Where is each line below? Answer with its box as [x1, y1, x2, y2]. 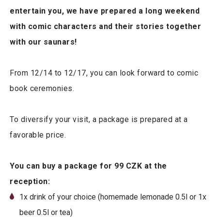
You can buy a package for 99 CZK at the [10, 161, 167, 171]
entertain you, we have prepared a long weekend [10, 6, 200, 16]
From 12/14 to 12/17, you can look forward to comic [10, 68, 198, 78]
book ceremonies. [10, 84, 74, 93]
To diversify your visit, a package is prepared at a [10, 115, 188, 124]
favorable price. [10, 130, 66, 140]
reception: [10, 177, 50, 186]
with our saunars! [10, 37, 77, 47]
